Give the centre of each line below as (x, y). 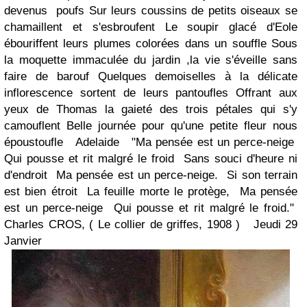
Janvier (26, 241)
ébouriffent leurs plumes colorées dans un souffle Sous (151, 43)
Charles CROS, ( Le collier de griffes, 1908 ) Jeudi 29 (151, 224)
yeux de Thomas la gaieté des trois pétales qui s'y (151, 109)
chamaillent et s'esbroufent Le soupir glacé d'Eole (151, 27)
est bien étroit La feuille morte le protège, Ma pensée (151, 191)
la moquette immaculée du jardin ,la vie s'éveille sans (151, 60)
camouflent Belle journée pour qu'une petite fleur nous (151, 125)
